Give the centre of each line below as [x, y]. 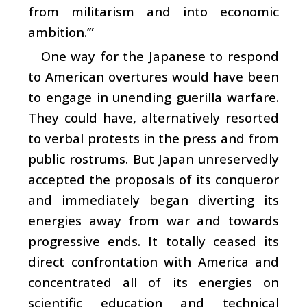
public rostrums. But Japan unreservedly [153, 158]
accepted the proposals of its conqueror [153, 179]
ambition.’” [61, 32]
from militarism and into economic [153, 11]
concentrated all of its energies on [153, 282]
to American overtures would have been [153, 76]
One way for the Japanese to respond [160, 56]
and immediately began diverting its [153, 199]
